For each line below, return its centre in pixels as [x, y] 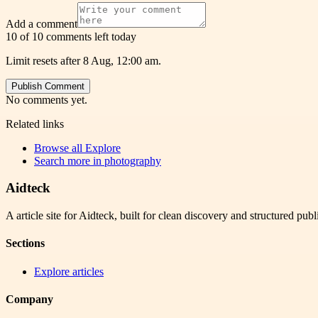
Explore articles [69, 271]
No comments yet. [46, 99]
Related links [35, 124]
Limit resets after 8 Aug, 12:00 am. [83, 60]
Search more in [69, 160]
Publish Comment [48, 86]
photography [133, 160]
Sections [25, 243]
